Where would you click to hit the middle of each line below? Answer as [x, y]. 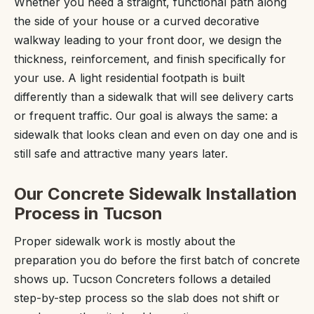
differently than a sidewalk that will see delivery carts [154, 97]
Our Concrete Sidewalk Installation [156, 194]
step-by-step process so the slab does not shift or [147, 298]
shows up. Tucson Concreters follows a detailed [142, 279]
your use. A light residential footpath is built [129, 78]
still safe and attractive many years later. [121, 153]
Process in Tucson [88, 213]
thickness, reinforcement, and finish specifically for [150, 59]
